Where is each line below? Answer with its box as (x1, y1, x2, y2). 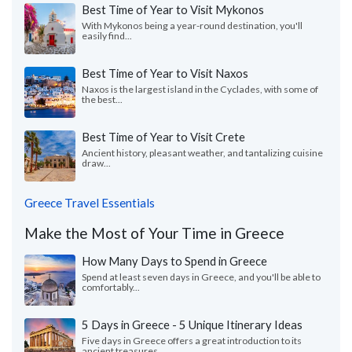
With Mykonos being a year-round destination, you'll (82, 20, 302, 32)
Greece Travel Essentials (24, 196, 155, 211)
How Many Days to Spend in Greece (82, 254, 267, 269)
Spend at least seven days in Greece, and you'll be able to (82, 271, 321, 284)
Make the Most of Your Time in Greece (24, 224, 284, 243)
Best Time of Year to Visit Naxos (82, 66, 248, 81)
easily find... (82, 30, 132, 42)
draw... (82, 157, 111, 170)
